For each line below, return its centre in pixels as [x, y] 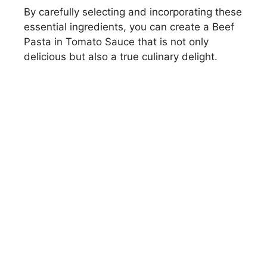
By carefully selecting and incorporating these [133, 12]
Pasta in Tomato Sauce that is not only [116, 42]
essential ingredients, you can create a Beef [129, 27]
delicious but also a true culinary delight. [121, 57]
